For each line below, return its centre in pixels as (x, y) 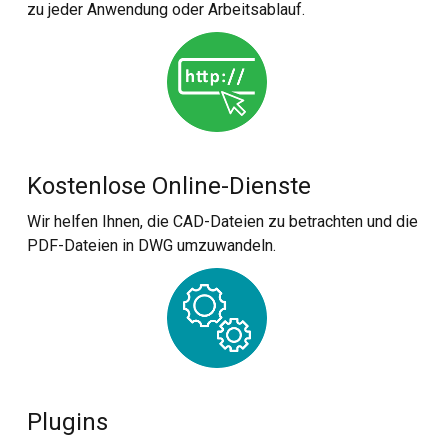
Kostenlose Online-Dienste (169, 186)
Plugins (68, 422)
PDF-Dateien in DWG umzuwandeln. (152, 245)
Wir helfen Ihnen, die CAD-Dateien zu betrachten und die (223, 221)
